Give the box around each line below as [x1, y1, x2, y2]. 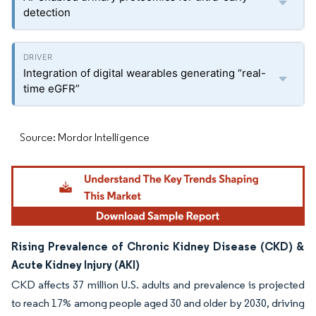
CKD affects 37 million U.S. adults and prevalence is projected [11, 278, 305, 292]
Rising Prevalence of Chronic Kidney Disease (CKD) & [11, 239, 305, 254]
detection [23, 6, 71, 19]
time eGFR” [23, 82, 80, 95]
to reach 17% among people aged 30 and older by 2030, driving [11, 296, 305, 310]
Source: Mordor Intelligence [20, 130, 150, 144]
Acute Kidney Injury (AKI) [11, 257, 140, 272]
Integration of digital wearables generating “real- [23, 66, 266, 80]
